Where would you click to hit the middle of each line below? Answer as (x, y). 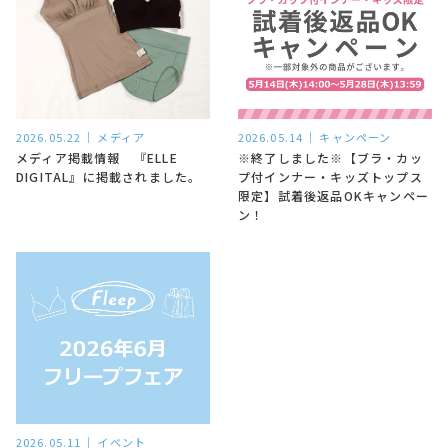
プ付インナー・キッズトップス (330, 177)
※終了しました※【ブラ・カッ (330, 158)
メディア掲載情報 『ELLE (97, 158)
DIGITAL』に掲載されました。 (109, 177)
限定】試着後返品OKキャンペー (333, 196)
